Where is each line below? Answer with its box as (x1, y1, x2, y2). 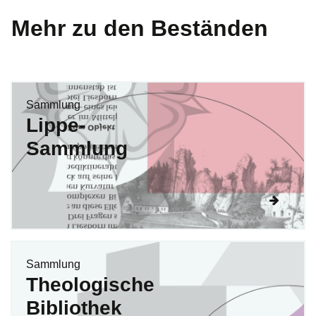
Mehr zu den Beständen (11, 15, 268, 41)
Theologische (26, 273, 154, 296)
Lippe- (26, 114, 85, 136)
